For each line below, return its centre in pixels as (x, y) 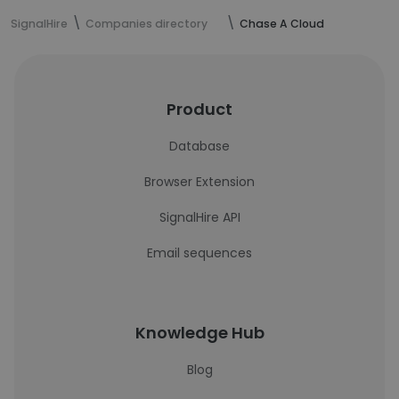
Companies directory (147, 24)
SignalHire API (199, 217)
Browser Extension (199, 182)
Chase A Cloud (282, 24)
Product (199, 109)
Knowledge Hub (199, 333)
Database (199, 146)
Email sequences (199, 253)
